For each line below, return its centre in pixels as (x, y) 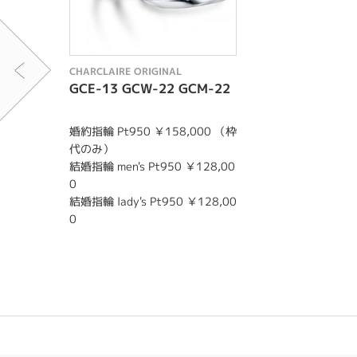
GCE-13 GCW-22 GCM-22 (150, 88)
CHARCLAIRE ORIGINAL (126, 71)
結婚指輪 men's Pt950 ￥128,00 (152, 166)
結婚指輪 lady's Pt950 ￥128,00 (153, 201)
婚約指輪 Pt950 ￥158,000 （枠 (153, 131)
